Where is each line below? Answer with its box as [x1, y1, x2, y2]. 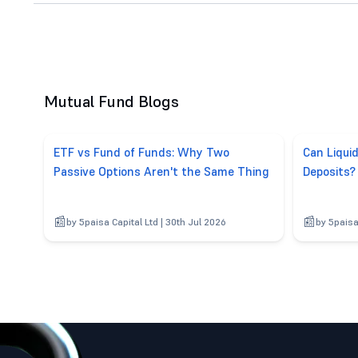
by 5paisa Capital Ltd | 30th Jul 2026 [66, 215, 226, 228]
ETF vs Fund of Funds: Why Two [54, 144, 229, 160]
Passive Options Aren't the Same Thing [54, 163, 269, 179]
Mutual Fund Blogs [44, 90, 179, 112]
